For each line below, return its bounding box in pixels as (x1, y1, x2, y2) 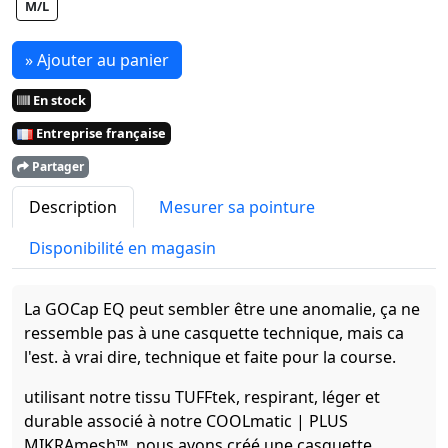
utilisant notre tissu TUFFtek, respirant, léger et (24, 385, 380, 408)
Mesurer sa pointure (159, 195, 315, 218)
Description (29, 195, 117, 218)
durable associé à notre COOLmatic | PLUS (24, 409, 348, 432)
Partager (29, 157, 84, 175)
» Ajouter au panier (25, 48, 169, 71)
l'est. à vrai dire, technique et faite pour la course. (24, 345, 396, 368)
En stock (30, 90, 86, 109)
